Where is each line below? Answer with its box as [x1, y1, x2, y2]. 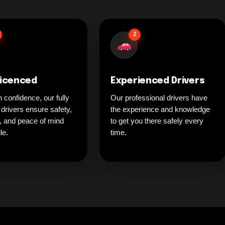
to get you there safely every [110, 116, 203, 125]
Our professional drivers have [110, 93, 207, 102]
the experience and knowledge [110, 104, 210, 114]
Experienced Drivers [110, 76, 205, 85]
